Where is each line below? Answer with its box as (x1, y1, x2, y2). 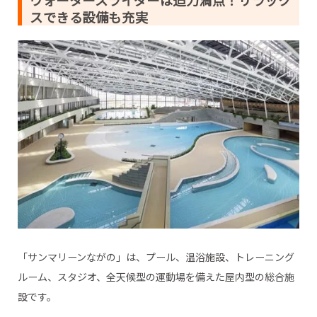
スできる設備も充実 (30, 8, 149, 27)
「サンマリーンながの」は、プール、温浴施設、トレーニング (17, 249, 294, 264)
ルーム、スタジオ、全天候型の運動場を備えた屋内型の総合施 (17, 269, 294, 284)
